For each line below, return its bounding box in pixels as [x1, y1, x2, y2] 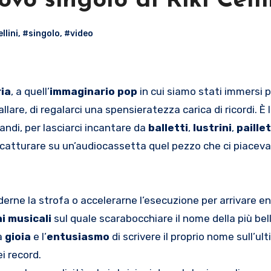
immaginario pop [50, 85, 140, 97]
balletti [148, 121, 188, 134]
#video [64, 28, 93, 39]
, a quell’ [11, 85, 50, 97]
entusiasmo [47, 230, 109, 243]
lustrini [193, 121, 232, 134]
